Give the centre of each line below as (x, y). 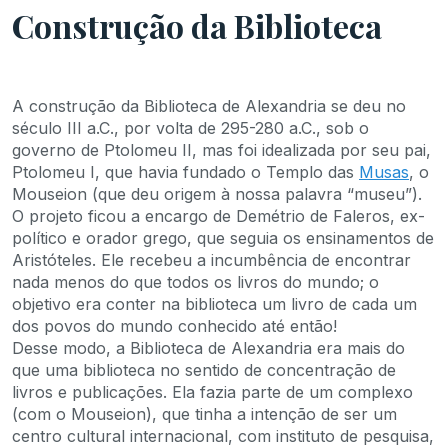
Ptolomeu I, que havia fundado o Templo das (185, 171)
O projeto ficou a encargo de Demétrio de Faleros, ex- (218, 215)
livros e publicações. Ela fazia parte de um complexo (212, 391)
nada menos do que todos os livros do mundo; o (195, 281)
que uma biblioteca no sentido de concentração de (204, 369)
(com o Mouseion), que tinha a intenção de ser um (204, 413)
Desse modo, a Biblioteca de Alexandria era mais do (208, 347)
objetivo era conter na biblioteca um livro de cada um (214, 303)
